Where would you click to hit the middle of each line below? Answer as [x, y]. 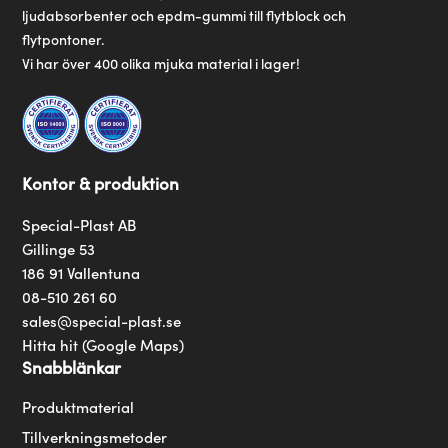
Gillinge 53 [59, 248]
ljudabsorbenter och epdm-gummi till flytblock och [184, 14]
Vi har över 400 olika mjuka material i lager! [161, 62]
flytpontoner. [63, 38]
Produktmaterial [78, 406]
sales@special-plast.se [102, 320]
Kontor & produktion [101, 182]
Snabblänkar [72, 366]
